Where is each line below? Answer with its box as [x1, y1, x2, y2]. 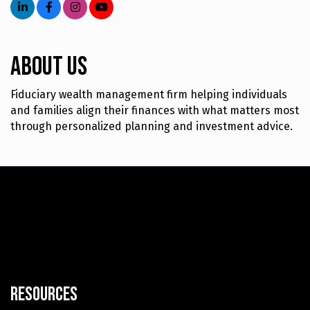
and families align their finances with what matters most [10, 104, 299, 118]
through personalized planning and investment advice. [10, 120, 293, 134]
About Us [10, 51, 87, 83]
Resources [10, 283, 77, 307]
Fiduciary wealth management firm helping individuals [10, 88, 287, 102]
